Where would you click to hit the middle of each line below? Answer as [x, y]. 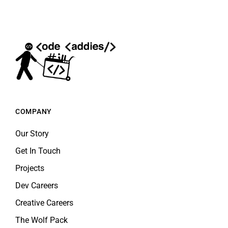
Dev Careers [37, 185]
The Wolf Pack [41, 220]
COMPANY [34, 111]
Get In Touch [38, 151]
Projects [30, 168]
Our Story [32, 133]
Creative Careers [44, 203]
